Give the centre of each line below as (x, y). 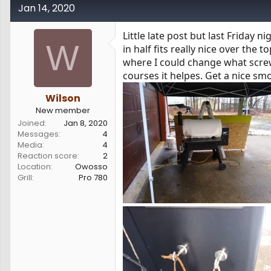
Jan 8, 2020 (86, 123)
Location (34, 166)
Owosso (91, 166)
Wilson (63, 98)
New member (63, 110)
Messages (38, 134)
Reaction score (47, 155)
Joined (31, 123)
